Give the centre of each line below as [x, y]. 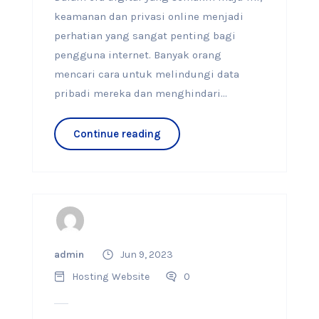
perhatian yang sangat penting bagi [145, 36]
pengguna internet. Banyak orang [137, 55]
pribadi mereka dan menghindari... [140, 93]
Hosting [90, 277]
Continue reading [117, 134]
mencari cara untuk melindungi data [146, 74]
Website [130, 277]
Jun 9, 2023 [146, 255]
